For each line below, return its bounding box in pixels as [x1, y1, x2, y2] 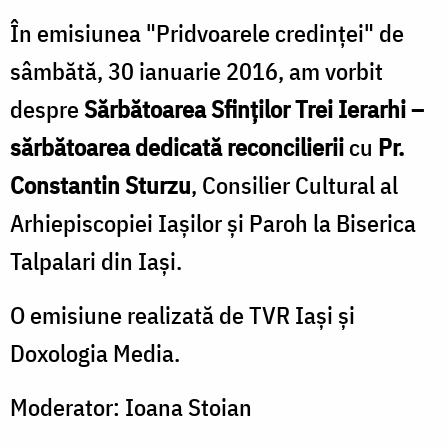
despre [10, 92, 84, 125]
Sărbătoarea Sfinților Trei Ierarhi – [84, 92, 424, 125]
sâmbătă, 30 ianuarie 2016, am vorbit [10, 54, 383, 87]
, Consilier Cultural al [191, 168, 398, 201]
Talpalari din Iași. [10, 244, 182, 277]
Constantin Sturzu [10, 168, 191, 201]
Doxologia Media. [10, 336, 180, 369]
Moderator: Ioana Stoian [10, 390, 252, 423]
